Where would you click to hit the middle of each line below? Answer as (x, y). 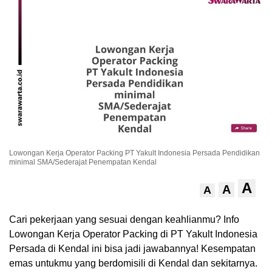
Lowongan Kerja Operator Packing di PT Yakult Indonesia (133, 234)
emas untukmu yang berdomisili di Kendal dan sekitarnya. (133, 263)
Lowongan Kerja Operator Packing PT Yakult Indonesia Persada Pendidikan (134, 153)
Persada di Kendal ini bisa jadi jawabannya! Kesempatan (132, 249)
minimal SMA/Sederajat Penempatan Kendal (83, 162)
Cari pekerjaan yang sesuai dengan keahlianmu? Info (124, 220)
